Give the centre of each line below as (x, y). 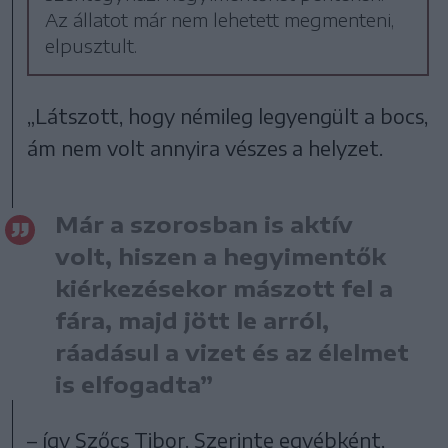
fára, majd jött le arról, (192, 320)
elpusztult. (91, 46)
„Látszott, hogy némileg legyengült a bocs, (228, 116)
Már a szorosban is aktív (204, 224)
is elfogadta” (134, 384)
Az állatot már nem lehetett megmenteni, (220, 20)
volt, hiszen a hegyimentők (220, 256)
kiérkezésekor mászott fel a (224, 288)
